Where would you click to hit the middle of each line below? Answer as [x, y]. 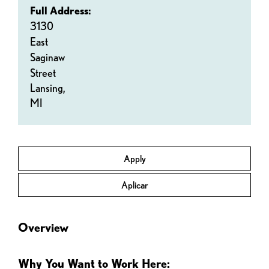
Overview [43, 228]
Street [43, 73]
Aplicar [134, 185]
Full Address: [61, 11]
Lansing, [49, 88]
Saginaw [47, 57]
